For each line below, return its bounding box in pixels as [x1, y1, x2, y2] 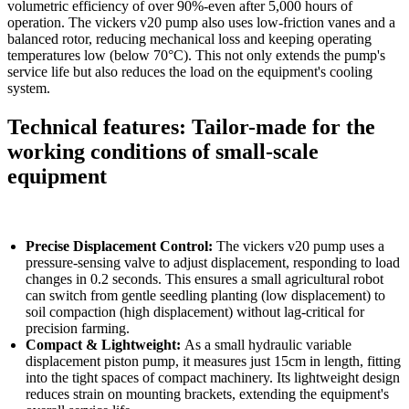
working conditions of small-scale [7, 140, 319, 164]
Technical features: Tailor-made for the [7, 115, 375, 140]
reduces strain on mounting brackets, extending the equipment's [26, 386, 389, 403]
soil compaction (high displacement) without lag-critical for [26, 304, 364, 320]
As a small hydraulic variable [184, 337, 351, 353]
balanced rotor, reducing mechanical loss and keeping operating [7, 31, 372, 47]
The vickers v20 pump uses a [213, 238, 384, 255]
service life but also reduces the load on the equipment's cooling [7, 64, 372, 80]
